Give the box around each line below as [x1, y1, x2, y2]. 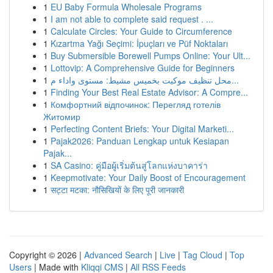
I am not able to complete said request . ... [51, 13, 213, 25]
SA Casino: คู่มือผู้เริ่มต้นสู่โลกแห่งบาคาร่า [51, 159, 208, 171]
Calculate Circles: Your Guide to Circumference [51, 25, 232, 37]
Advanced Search [84, 249, 152, 261]
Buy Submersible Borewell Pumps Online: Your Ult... [51, 49, 250, 62]
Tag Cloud [183, 249, 222, 261]
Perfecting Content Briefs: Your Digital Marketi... [51, 122, 234, 135]
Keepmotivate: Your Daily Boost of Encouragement [51, 171, 246, 183]
